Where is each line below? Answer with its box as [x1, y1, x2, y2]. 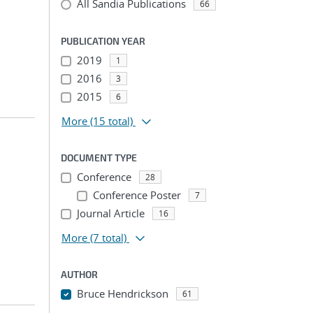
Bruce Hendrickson [76, 286, 168, 300]
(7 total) [90, 231, 126, 245]
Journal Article [76, 206, 145, 220]
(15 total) [90, 114, 133, 128]
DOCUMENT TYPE [61, 152, 137, 163]
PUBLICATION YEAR [61, 35, 145, 47]
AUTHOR [61, 268, 98, 280]
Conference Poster [92, 188, 181, 202]
